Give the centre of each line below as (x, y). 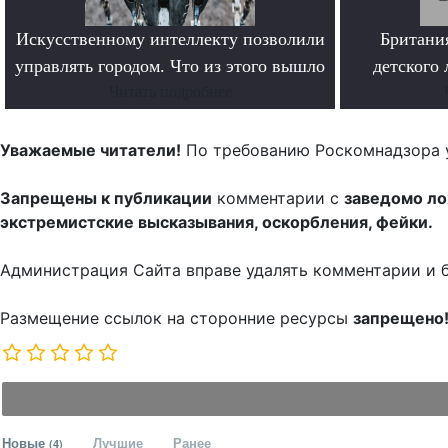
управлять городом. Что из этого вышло (170, 66)
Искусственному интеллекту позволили (170, 39)
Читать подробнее (170, 92)
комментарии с (278, 198)
